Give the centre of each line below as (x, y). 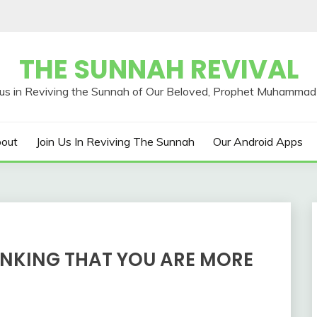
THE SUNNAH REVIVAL (158, 69)
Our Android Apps (258, 142)
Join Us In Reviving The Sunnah (115, 142)
